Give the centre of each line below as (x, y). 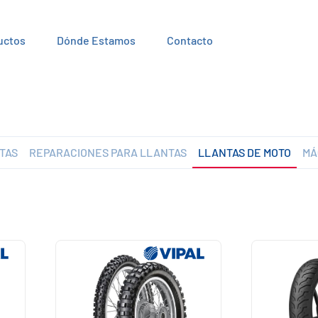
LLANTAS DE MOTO (244, 152)
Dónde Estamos (96, 40)
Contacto (190, 40)
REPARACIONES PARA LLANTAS (108, 152)
